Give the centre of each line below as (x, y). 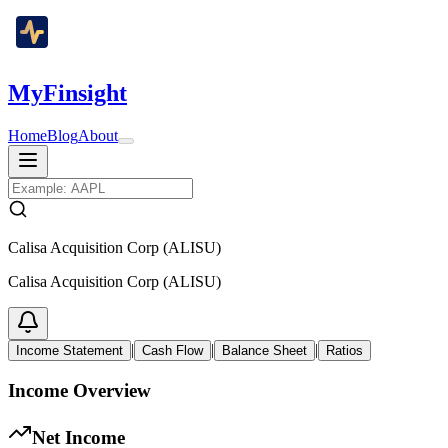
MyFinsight (67, 92)
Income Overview (79, 390)
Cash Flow (172, 350)
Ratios (344, 350)
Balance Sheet (264, 350)
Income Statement (69, 350)
